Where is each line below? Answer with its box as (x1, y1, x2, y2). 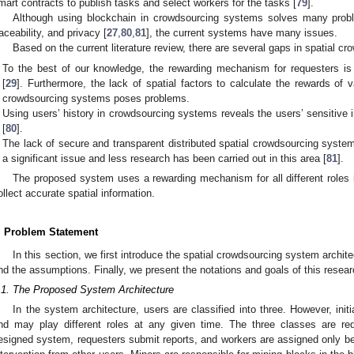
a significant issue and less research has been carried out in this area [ (2, 152, 327, 164)
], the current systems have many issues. (146, 26, 337, 39)
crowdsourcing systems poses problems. (2, 92, 190, 104)
